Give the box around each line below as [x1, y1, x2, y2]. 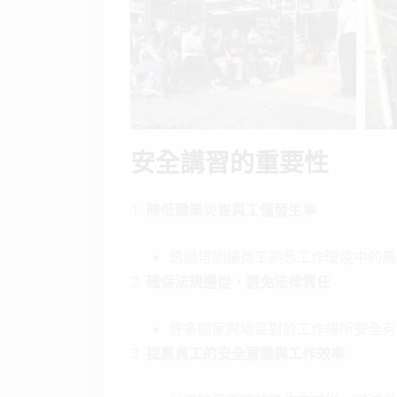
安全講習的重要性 [130, 147, 329, 178]
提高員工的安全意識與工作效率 [146, 345, 345, 362]
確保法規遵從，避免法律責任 [146, 273, 331, 291]
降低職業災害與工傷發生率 [146, 201, 316, 219]
